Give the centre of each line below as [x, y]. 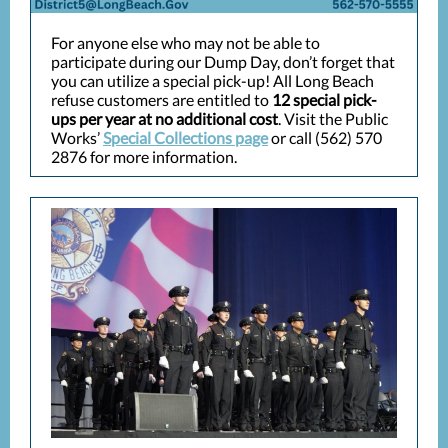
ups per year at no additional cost [164, 118]
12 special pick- [324, 99]
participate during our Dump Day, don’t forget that [223, 61]
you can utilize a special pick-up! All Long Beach [212, 80]
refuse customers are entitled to [161, 99]
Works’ [77, 137]
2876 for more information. [145, 156]
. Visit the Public [333, 118]
